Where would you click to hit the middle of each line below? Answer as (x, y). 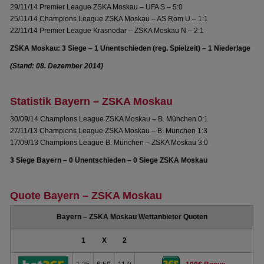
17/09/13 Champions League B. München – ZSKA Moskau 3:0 (109, 143)
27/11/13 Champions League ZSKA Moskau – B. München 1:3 (109, 131)
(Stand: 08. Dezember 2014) (57, 66)
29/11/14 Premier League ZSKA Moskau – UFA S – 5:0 (97, 7)
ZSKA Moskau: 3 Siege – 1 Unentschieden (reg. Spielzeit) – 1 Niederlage (131, 48)
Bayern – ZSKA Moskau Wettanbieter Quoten (132, 217)
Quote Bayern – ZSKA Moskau (86, 196)
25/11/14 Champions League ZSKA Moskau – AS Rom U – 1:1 (109, 19)
